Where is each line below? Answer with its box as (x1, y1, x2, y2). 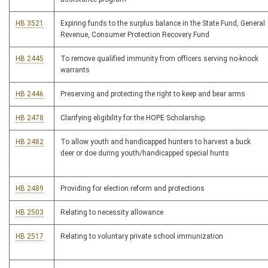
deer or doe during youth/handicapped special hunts (60, 149, 229, 158)
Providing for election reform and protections (60, 184, 205, 193)
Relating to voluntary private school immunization (60, 232, 223, 241)
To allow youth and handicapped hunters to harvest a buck (60, 138, 251, 147)
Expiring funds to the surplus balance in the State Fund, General (60, 19, 265, 28)
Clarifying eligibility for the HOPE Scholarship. (60, 114, 206, 123)
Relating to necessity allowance (60, 208, 163, 217)
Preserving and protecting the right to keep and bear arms (60, 90, 245, 99)
